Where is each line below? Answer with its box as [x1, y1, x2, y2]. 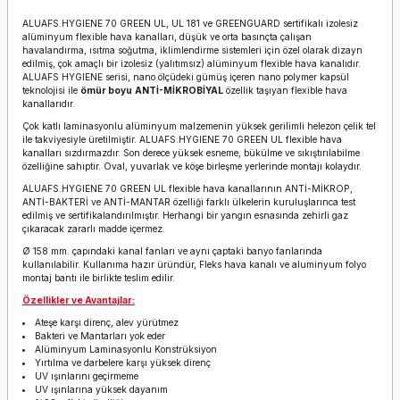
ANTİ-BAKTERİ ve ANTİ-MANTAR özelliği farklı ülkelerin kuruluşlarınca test [22, 196, 355, 207]
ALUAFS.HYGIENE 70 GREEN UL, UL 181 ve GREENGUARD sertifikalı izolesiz [22, 18, 358, 29]
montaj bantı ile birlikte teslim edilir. [22, 272, 175, 283]
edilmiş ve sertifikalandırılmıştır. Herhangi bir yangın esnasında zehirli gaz [22, 210, 348, 221]
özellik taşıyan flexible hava [223, 85, 347, 96]
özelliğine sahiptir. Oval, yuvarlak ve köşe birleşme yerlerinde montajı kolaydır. [22, 161, 364, 171]
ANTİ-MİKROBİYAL [135, 85, 223, 96]
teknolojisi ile [22, 85, 80, 96]
